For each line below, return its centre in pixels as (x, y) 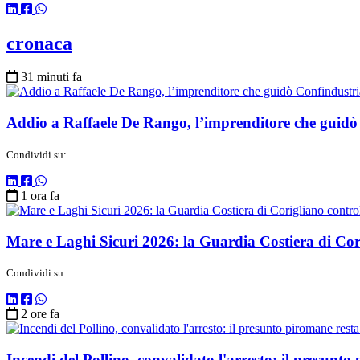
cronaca (39, 43)
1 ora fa (40, 195)
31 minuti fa (51, 77)
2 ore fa (40, 314)
